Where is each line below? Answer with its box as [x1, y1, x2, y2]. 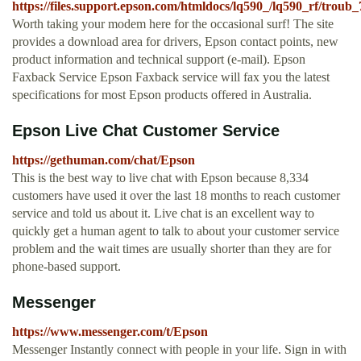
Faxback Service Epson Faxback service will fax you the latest [12, 70, 330, 85]
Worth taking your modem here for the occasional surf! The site [12, 17, 334, 31]
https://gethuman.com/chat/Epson [12, 153, 195, 168]
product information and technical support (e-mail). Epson [12, 52, 305, 67]
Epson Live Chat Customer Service [12, 122, 280, 140]
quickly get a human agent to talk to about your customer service [12, 224, 339, 239]
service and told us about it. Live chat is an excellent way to [12, 206, 314, 221]
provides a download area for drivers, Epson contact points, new [12, 35, 338, 49]
